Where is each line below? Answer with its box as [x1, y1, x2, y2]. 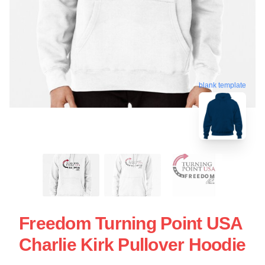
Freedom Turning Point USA [19, 213, 243, 233]
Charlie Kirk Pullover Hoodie [19, 234, 245, 254]
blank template [199, 81, 246, 90]
